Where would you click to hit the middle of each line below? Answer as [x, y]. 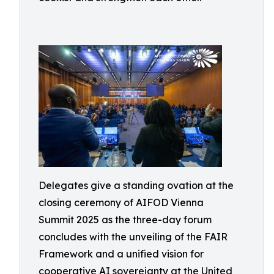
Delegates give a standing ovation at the [136, 186]
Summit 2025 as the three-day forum [125, 220]
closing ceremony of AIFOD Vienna [121, 203]
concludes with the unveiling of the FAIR [133, 237]
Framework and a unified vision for [121, 254]
